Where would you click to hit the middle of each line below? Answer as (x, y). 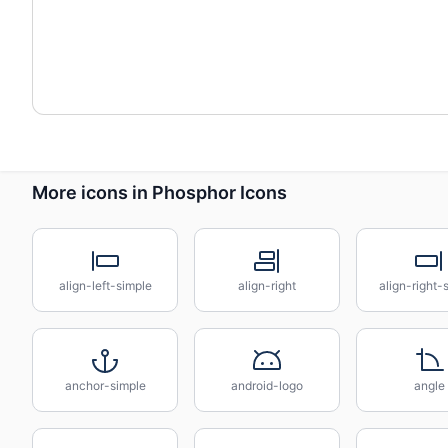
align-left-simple (105, 285)
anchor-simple (105, 385)
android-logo (267, 385)
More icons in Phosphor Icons (159, 192)
